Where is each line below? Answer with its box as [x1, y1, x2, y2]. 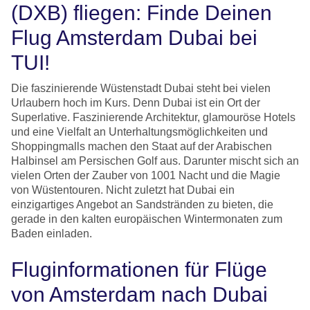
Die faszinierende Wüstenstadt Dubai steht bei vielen [11, 82, 271, 94]
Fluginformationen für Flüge [11, 258, 267, 281]
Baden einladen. [11, 228, 92, 239]
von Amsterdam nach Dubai [11, 283, 268, 306]
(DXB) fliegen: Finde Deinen [11, 1, 272, 24]
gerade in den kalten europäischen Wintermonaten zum [11, 213, 282, 225]
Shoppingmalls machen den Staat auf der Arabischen [11, 140, 272, 152]
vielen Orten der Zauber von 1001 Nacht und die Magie [11, 170, 280, 181]
